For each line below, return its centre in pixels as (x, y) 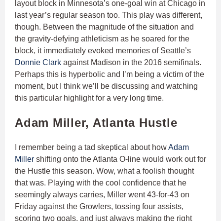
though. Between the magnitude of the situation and (104, 27)
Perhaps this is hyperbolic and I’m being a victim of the (110, 74)
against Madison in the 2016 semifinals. (131, 63)
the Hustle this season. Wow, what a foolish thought (104, 171)
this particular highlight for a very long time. (90, 98)
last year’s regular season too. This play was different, (109, 15)
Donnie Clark (38, 63)
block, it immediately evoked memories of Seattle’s (103, 51)
